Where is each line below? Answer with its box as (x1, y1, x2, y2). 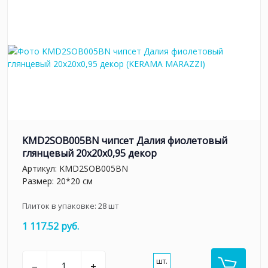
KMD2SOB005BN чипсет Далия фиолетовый (22, 134, 227, 148)
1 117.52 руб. (22, 219, 79, 233)
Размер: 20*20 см (22, 175, 93, 187)
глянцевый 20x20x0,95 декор (22, 147, 157, 160)
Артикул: (22, 162, 59, 174)
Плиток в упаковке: (22, 200, 98, 211)
